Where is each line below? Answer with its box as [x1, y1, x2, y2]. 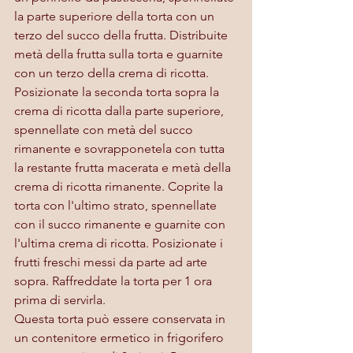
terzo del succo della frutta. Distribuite [14, 27, 234, 43]
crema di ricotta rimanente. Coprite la [14, 178, 226, 194]
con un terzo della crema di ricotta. [14, 65, 212, 80]
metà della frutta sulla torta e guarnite [14, 46, 226, 61]
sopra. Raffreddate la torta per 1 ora [14, 273, 215, 288]
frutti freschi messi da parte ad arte [14, 254, 210, 269]
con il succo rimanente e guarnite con [14, 216, 229, 232]
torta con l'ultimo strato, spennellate [14, 197, 220, 213]
